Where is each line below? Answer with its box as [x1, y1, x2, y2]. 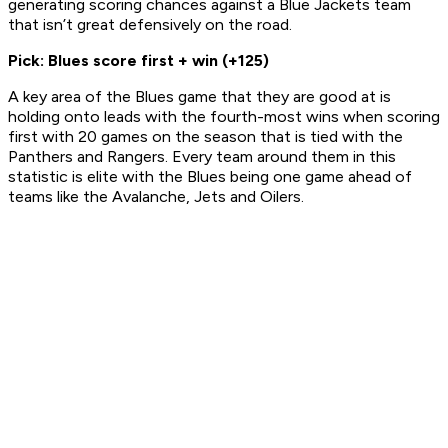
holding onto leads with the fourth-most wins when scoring [8, 107, 440, 127]
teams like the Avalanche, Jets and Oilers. [8, 187, 308, 207]
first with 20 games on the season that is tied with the [8, 127, 403, 147]
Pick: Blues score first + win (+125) [8, 51, 269, 71]
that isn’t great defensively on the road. [8, 15, 292, 35]
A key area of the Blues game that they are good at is [8, 87, 391, 107]
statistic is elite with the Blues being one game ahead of [8, 167, 412, 187]
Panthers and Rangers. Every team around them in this [8, 147, 396, 167]
